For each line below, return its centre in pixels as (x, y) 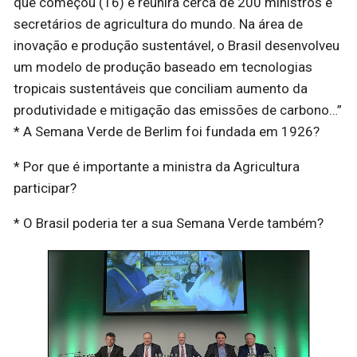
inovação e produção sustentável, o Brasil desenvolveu (177, 46)
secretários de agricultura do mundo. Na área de (158, 24)
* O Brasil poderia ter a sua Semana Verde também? (169, 224)
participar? (45, 188)
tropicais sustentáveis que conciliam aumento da (161, 89)
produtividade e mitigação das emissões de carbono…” (178, 110)
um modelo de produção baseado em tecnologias (163, 67)
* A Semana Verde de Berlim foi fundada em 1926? (167, 132)
